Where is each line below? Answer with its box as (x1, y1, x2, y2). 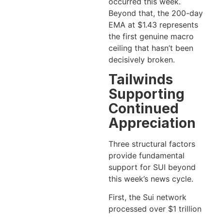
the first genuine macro (108, 31, 194, 41)
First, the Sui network (108, 192, 186, 202)
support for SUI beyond (108, 162, 196, 172)
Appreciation (108, 114, 196, 131)
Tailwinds (108, 71, 173, 88)
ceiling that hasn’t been (108, 43, 193, 53)
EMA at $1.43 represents (108, 19, 198, 30)
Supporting (108, 85, 185, 102)
